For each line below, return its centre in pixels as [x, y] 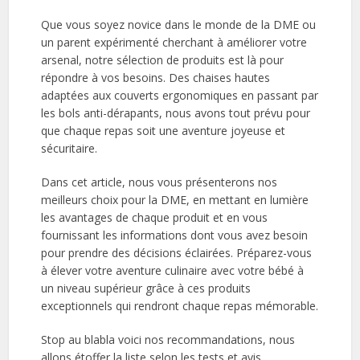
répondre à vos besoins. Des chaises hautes [156, 78]
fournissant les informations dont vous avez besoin [175, 235]
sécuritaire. [70, 149]
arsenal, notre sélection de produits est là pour [163, 60]
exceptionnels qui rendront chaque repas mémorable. [180, 306]
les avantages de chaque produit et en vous [155, 218]
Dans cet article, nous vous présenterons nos [160, 182]
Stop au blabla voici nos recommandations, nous [168, 340]
